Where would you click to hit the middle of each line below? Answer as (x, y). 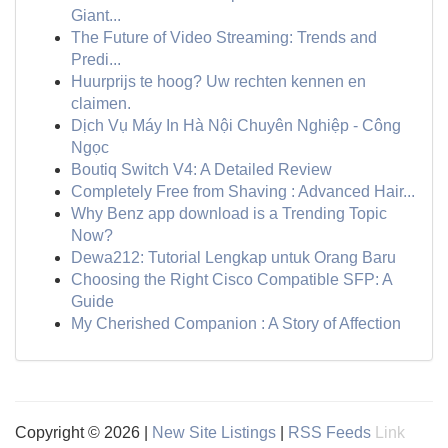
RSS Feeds (329, 432)
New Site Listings (214, 432)
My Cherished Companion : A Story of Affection (236, 323)
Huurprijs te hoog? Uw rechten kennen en (218, 81)
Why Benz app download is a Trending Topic (229, 213)
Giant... (96, 15)
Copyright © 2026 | (83, 432)
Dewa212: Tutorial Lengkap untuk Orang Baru (233, 257)
